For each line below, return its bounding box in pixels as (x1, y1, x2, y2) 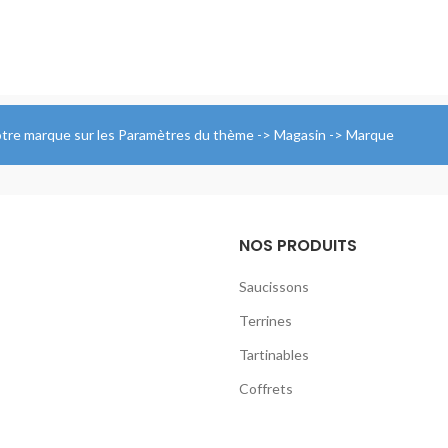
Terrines (239, 312, 292, 329)
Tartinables (239, 346, 309, 363)
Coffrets (239, 380, 293, 397)
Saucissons (239, 278, 309, 295)
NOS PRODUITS (239, 234, 357, 257)
